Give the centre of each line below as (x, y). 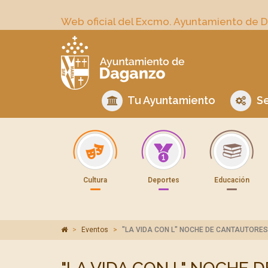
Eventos (95, 230)
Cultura (95, 180)
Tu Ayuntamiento (170, 100)
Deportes (163, 180)
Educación (232, 180)
